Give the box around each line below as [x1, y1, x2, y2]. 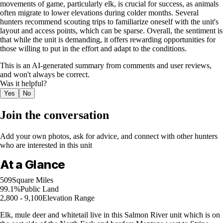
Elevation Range [42, 194, 95, 203]
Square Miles [12, 176, 53, 185]
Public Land [20, 185, 59, 194]
